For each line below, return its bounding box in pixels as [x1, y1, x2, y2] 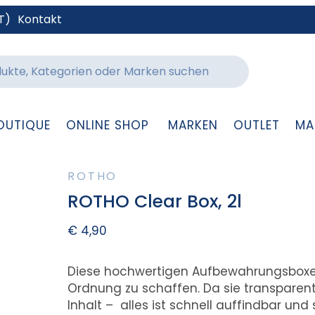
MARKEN [167, 117, 218, 134]
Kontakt [18, 11, 62, 27]
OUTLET [233, 117, 280, 134]
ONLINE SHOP [65, 117, 149, 134]
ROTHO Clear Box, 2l [67, 189, 243, 214]
